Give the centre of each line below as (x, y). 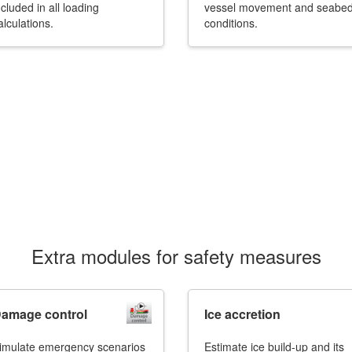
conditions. (231, 23)
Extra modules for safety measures (176, 256)
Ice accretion (242, 314)
